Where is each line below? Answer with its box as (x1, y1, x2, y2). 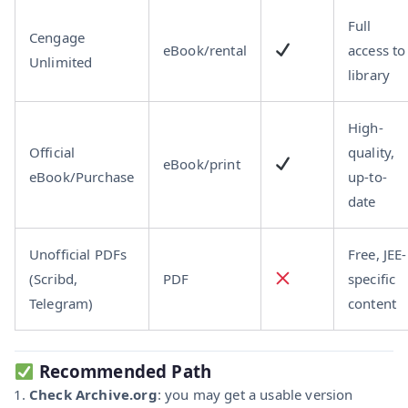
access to (348, 40, 406, 59)
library (348, 65, 391, 84)
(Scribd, (29, 269, 78, 288)
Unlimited (29, 52, 93, 71)
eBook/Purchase (29, 167, 135, 186)
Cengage (29, 27, 86, 46)
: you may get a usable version (157, 385, 353, 404)
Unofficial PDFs (29, 244, 127, 263)
